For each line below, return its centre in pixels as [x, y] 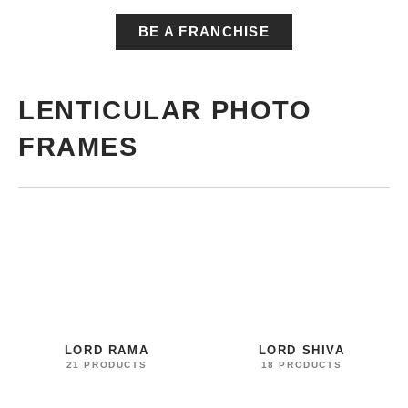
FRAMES [78, 147]
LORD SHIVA [301, 350]
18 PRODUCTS [301, 364]
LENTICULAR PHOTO [165, 111]
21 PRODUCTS [107, 364]
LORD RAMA [107, 350]
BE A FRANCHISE [204, 32]
